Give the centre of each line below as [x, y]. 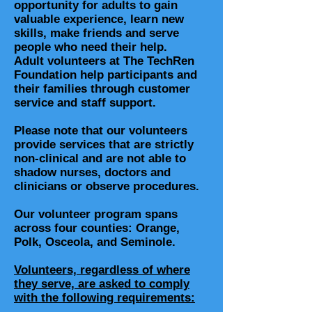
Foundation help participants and [106, 75]
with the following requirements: [104, 298]
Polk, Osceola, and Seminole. [95, 242]
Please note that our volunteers [101, 131]
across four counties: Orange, [97, 228]
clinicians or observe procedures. [107, 187]
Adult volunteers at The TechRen [104, 61]
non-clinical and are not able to [100, 159]
